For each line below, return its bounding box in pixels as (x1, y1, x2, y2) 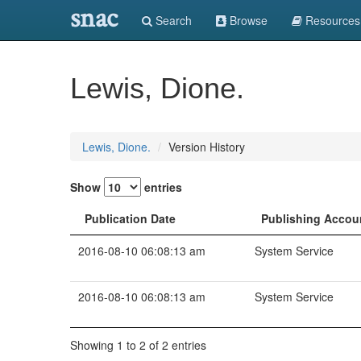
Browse (226, 12, 268, 28)
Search (152, 12, 192, 28)
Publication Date (85, 210, 176, 226)
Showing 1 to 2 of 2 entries (70, 336, 206, 353)
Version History (168, 139, 245, 155)
